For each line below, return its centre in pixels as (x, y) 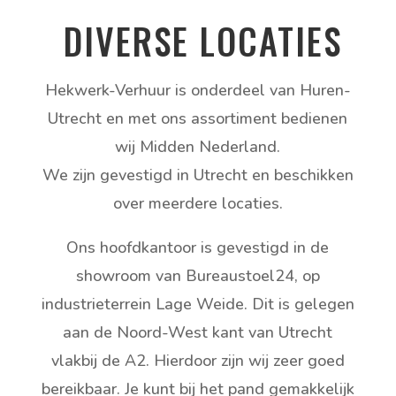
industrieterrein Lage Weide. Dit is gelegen (198, 304)
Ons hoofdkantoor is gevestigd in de (198, 247)
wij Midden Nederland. (198, 146)
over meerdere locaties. (198, 203)
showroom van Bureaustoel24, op (198, 275)
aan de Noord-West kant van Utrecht (198, 332)
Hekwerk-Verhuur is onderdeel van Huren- (198, 90)
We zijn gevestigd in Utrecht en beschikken (198, 175)
